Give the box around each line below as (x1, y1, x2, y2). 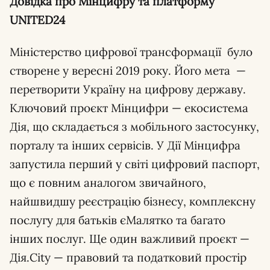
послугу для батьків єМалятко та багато (10, 213, 225, 227)
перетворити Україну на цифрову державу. (10, 82, 246, 96)
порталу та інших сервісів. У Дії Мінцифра (10, 138, 240, 152)
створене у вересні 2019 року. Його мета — (10, 63, 246, 78)
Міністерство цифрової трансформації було (10, 45, 253, 59)
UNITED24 (10, 13, 65, 27)
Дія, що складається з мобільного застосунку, (10, 119, 259, 134)
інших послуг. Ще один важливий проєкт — (10, 231, 250, 246)
